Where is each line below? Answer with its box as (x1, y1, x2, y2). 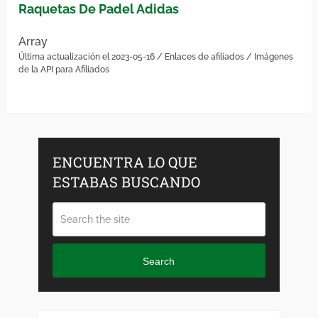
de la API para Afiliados (18, 65, 110, 75)
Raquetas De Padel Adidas (18, 1, 180, 17)
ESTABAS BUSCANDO (52, 172, 200, 192)
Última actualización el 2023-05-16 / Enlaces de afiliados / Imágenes (18, 52, 294, 62)
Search (143, 255, 175, 267)
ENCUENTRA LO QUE (52, 153, 197, 172)
